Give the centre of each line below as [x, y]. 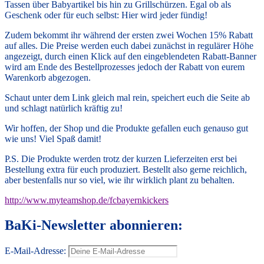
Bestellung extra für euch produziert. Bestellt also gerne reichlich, [126, 170]
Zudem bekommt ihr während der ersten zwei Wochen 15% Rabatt [129, 35]
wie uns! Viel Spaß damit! [53, 139]
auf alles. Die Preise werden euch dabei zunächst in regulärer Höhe [129, 46]
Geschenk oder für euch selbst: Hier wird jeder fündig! [106, 15]
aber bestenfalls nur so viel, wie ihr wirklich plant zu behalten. [120, 180]
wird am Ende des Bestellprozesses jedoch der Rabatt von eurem [125, 67]
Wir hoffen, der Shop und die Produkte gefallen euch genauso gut [126, 128]
